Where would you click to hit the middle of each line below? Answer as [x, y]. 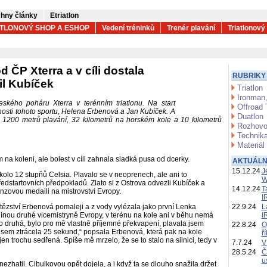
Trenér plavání [191, 28]
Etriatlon [64, 15]
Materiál [251, 145]
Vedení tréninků [128, 28]
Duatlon [250, 117]
